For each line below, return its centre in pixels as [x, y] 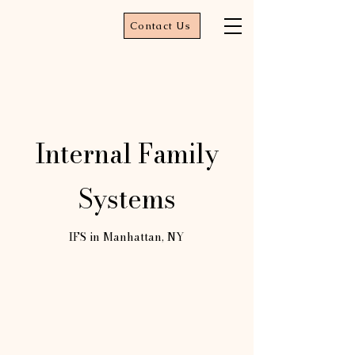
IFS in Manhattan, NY [127, 237]
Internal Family [127, 154]
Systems [127, 199]
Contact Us [160, 26]
